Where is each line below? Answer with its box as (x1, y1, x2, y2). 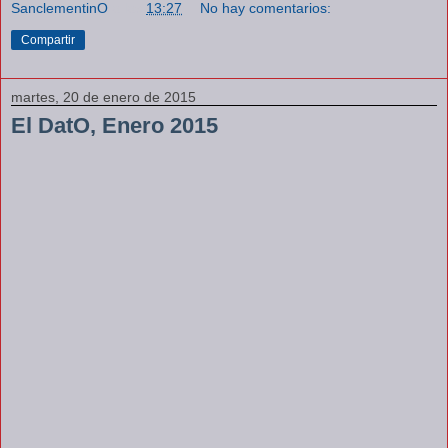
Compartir (21, 32, 75, 47)
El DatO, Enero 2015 (11, 112, 218, 138)
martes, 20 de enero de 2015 (11, 88, 196, 105)
